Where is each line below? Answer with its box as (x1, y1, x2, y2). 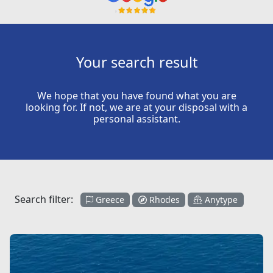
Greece (93, 194, 125, 206)
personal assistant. (93, 112, 180, 126)
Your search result (76, 52, 197, 73)
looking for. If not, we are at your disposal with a (26, 101, 247, 115)
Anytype (202, 194, 238, 206)
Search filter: (15, 193, 80, 207)
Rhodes (146, 194, 180, 206)
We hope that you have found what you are (37, 89, 236, 103)
